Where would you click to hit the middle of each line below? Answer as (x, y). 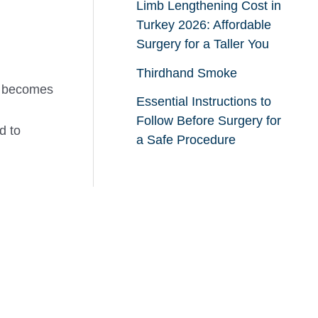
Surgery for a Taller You (202, 44)
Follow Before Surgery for (208, 121)
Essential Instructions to (203, 102)
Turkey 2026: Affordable (203, 25)
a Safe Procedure (186, 140)
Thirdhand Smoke (186, 73)
